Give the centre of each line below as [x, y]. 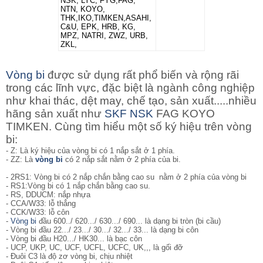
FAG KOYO [184, 114]
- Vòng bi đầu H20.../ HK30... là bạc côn [74, 239]
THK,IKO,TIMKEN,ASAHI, [106, 18]
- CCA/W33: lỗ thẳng [42, 204]
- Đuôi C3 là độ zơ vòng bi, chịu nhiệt [69, 257]
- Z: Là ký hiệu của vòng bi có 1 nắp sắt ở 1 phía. [90, 151]
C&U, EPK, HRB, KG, [98, 27]
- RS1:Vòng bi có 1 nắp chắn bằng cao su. [78, 186]
